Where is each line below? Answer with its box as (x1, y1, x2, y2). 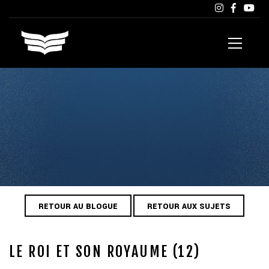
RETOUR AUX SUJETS (147, 201, 231, 212)
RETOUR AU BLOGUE (38, 201, 118, 212)
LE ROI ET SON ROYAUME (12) (9, 242, 201, 261)
